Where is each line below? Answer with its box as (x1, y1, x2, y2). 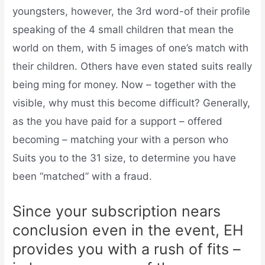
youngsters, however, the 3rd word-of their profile (12, 5, 251, 18)
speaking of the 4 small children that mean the (12, 24, 234, 36)
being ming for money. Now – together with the (12, 79, 237, 91)
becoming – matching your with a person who (12, 134, 229, 146)
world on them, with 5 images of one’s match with (12, 42, 249, 54)
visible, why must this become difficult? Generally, (12, 97, 251, 109)
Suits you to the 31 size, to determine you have (12, 152, 237, 164)
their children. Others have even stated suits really (12, 60, 253, 73)
